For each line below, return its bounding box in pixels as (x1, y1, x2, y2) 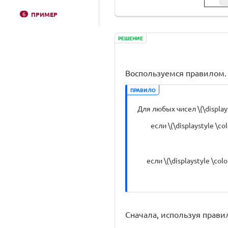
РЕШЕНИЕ (118, 34, 143, 42)
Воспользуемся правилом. (125, 68, 226, 78)
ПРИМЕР (31, 10, 58, 18)
